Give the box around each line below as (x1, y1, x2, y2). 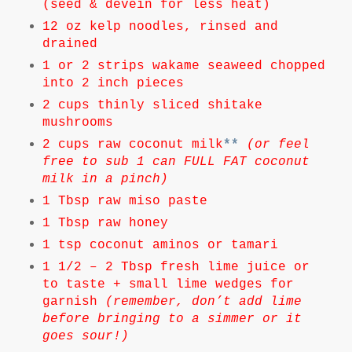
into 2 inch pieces (42, 75, 184, 90)
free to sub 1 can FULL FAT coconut (42, 154, 310, 169)
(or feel (246, 137, 310, 152)
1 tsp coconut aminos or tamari (42, 237, 278, 252)
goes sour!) (42, 328, 129, 343)
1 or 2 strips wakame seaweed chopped (42, 58, 325, 73)
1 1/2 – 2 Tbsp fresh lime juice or (42, 259, 310, 274)
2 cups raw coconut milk (42, 137, 223, 152)
